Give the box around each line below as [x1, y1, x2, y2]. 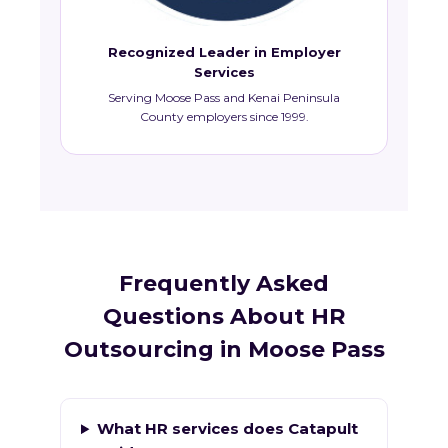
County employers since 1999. [139, 109, 309, 125]
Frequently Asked [119, 270, 329, 298]
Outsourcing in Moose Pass [63, 336, 385, 364]
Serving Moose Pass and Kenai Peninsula [108, 90, 340, 106]
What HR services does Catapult [96, 419, 358, 439]
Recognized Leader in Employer [107, 44, 341, 61]
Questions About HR [103, 303, 345, 331]
